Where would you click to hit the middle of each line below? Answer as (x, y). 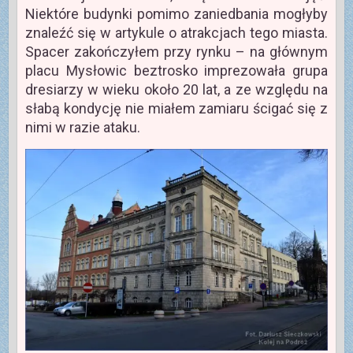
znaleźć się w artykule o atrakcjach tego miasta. (176, 32)
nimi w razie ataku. (82, 127)
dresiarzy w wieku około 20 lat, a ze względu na (176, 89)
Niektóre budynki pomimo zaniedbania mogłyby (176, 13)
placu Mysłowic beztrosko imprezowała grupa (176, 70)
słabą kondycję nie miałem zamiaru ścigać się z (176, 108)
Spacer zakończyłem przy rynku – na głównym (176, 51)
